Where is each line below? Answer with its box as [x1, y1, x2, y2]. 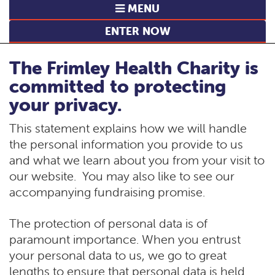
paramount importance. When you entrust [9, 231, 241, 247]
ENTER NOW [104, 24, 171, 39]
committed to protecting [9, 75, 226, 98]
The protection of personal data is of [9, 215, 207, 231]
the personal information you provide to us [9, 136, 243, 152]
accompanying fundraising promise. [9, 184, 205, 200]
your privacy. [9, 93, 122, 117]
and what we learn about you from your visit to [9, 152, 265, 168]
